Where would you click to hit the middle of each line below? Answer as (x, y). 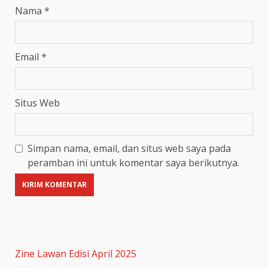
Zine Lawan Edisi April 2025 (76, 253)
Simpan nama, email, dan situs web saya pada (129, 148)
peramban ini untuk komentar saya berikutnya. (133, 162)
